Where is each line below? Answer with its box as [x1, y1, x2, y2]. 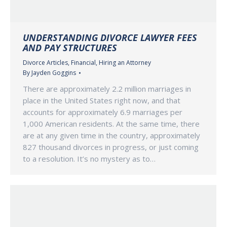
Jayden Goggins [31, 68, 76, 78]
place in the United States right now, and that [23, 95, 180, 106]
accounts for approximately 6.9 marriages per [23, 107, 182, 118]
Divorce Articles [23, 58, 68, 67]
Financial [71, 58, 96, 67]
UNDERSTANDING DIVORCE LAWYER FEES [23, 31, 197, 44]
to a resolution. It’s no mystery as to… [23, 154, 156, 164]
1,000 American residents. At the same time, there [23, 119, 200, 129]
